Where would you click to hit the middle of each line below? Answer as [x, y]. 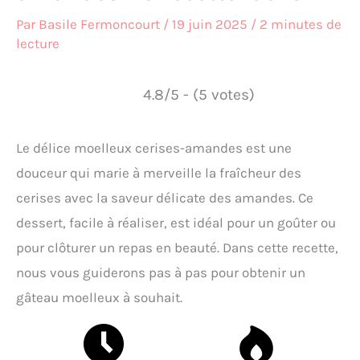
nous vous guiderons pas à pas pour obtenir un [161, 273]
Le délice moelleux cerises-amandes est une [154, 148]
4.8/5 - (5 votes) [198, 95]
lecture [38, 44]
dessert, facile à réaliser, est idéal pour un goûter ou [176, 223]
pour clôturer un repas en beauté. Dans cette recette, [177, 248]
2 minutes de [301, 25]
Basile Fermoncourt [101, 25]
